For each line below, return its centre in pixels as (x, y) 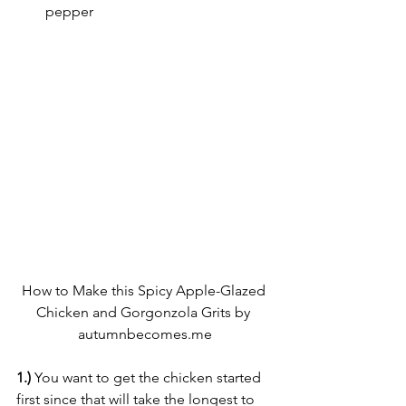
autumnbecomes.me (145, 334)
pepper (69, 11)
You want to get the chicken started (148, 377)
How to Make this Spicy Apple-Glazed (145, 290)
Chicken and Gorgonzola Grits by (145, 312)
